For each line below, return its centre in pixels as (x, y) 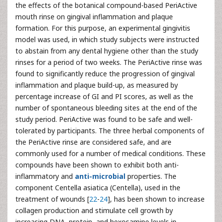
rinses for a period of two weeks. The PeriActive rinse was (109, 62)
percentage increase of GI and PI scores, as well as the (104, 96)
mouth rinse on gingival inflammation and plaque (94, 16)
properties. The (151, 176)
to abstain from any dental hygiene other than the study (107, 51)
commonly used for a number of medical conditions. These (111, 153)
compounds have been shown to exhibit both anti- (97, 165)
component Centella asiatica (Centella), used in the (98, 187)
